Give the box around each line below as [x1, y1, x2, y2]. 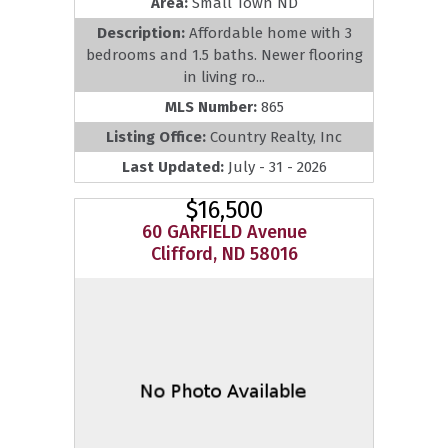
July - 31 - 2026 [227, 158, 327, 177]
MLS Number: [164, 98, 261, 117]
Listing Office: [106, 128, 210, 147]
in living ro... [183, 68, 265, 87]
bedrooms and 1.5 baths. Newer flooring [85, 46, 363, 65]
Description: [96, 24, 189, 43]
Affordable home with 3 [188, 24, 352, 43]
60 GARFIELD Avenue [141, 221, 307, 244]
